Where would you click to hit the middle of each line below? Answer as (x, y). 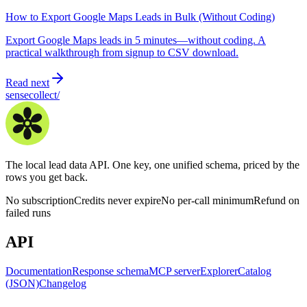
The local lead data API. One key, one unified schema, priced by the (152, 165)
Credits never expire (118, 201)
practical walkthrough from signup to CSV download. (122, 53)
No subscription (40, 201)
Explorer (219, 271)
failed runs (28, 213)
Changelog (63, 284)
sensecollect (31, 95)
